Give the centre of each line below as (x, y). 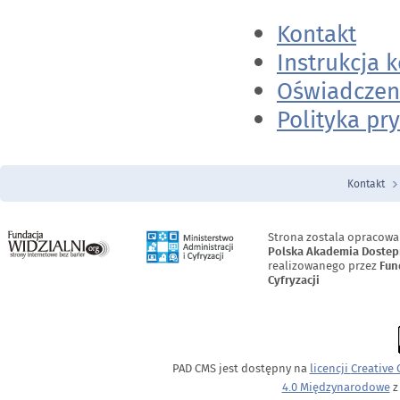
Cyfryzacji (294, 279)
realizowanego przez (324, 265)
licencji (330, 369)
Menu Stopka (76, 210)
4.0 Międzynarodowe (336, 387)
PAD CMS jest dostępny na (241, 369)
